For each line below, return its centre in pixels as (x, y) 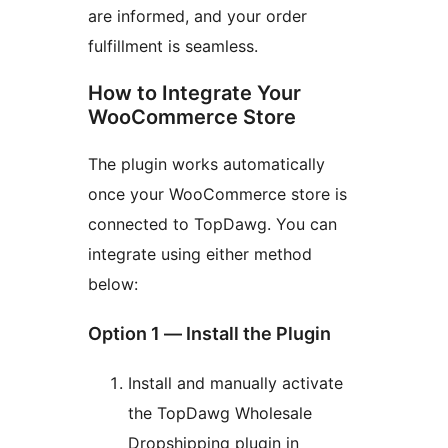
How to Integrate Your (194, 93)
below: (113, 284)
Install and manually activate (235, 383)
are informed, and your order (197, 16)
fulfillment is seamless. (173, 46)
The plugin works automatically (206, 164)
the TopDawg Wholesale (220, 413)
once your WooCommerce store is (217, 194)
